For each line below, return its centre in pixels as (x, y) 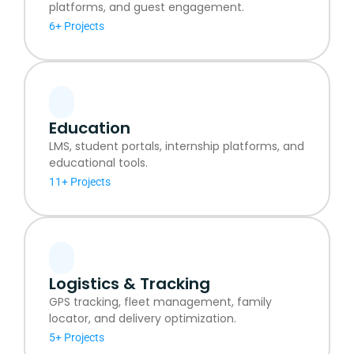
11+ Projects (80, 181)
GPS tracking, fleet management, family (160, 301)
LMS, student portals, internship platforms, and (177, 146)
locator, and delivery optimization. (143, 318)
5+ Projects (77, 337)
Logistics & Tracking (130, 283)
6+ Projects (77, 26)
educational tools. (98, 162)
